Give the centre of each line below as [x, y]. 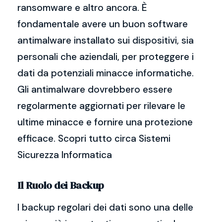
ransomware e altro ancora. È [82, 8]
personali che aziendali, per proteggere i [106, 57]
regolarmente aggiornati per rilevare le [101, 106]
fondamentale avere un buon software [103, 24]
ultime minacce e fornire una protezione [105, 122]
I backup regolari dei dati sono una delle [105, 207]
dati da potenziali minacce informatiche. [106, 73]
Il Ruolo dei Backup [61, 185]
